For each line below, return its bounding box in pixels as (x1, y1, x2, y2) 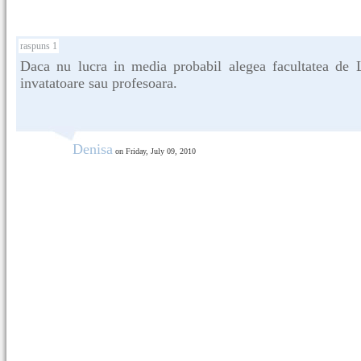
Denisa (73, 141, 113, 157)
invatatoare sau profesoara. (20, 75, 177, 91)
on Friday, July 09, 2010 (113, 147, 196, 156)
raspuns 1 (20, 40, 57, 52)
